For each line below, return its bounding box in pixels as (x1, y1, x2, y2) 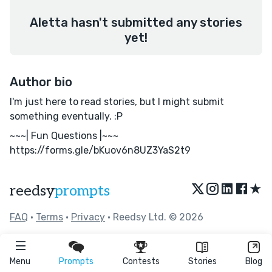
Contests (122, 256, 160, 267)
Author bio (10, 75, 72, 89)
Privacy (71, 211, 105, 223)
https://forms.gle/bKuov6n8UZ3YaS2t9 (10, 144, 191, 156)
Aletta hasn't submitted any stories (30, 15, 242, 30)
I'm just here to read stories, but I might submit (10, 96, 224, 107)
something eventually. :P (10, 110, 123, 122)
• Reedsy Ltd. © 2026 (105, 211, 203, 223)
